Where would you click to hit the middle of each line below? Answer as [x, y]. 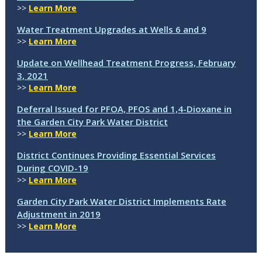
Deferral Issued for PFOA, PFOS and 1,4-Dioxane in [124, 108]
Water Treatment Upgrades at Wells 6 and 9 [111, 29]
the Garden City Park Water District [92, 121]
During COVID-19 [52, 168]
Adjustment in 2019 [58, 214]
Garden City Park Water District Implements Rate [121, 201]
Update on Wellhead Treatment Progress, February [126, 62]
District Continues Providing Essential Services [116, 155]
